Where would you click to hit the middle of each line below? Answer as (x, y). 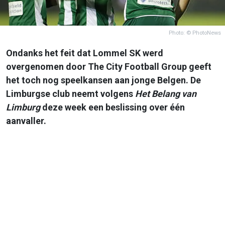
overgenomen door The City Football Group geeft (109, 66)
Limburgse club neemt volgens (71, 93)
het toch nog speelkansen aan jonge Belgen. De (103, 80)
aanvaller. (27, 121)
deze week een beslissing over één (113, 107)
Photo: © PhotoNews (195, 33)
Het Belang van (166, 93)
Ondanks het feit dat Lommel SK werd (85, 53)
